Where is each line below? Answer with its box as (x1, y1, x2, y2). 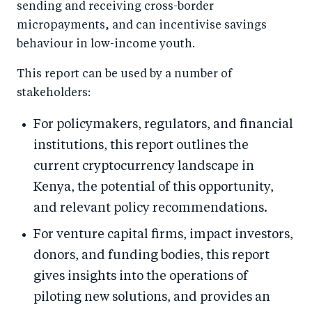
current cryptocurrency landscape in (33, 160, 254, 173)
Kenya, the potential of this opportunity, (33, 181, 274, 194)
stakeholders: (17, 88, 91, 100)
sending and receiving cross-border (17, 1, 214, 13)
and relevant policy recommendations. (33, 202, 267, 215)
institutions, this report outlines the (33, 139, 249, 153)
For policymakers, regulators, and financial (33, 118, 293, 132)
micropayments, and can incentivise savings (17, 20, 267, 32)
